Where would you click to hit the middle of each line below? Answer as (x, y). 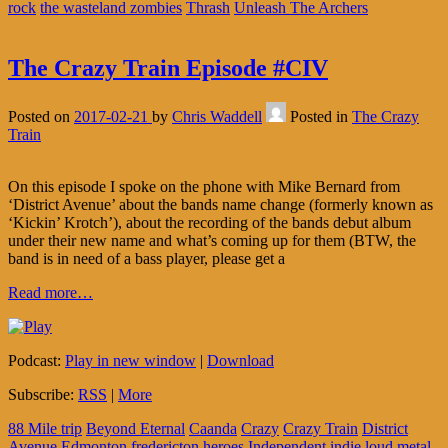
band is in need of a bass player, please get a (146, 258)
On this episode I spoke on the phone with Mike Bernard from (204, 186)
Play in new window (130, 360)
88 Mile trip (45, 428)
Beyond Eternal (135, 428)
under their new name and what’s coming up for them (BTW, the (212, 240)
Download (240, 360)
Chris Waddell (217, 116)
